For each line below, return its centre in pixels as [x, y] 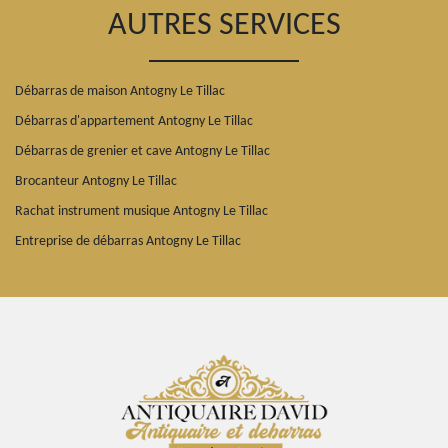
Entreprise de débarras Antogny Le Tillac [128, 241]
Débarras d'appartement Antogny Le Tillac [134, 121]
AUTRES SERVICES [224, 25]
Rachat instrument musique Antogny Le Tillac [141, 211]
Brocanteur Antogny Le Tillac [96, 181]
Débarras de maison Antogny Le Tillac [120, 91]
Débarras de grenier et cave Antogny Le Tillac [142, 151]
